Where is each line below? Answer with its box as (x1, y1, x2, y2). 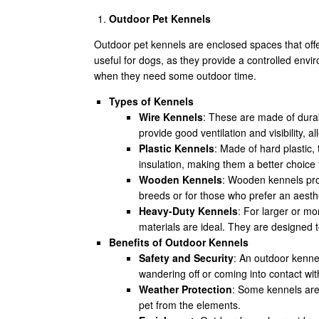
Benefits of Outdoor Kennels (109, 235, 249, 249)
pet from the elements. (139, 298, 241, 312)
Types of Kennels (109, 94, 194, 108)
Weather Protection (139, 282, 232, 296)
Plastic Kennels (139, 141, 214, 155)
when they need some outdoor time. (94, 68, 256, 83)
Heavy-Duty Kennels (139, 204, 238, 218)
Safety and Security (139, 251, 234, 265)
